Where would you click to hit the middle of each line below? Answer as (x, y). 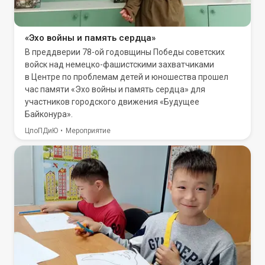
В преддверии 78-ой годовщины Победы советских (125, 52)
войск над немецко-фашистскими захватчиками (119, 64)
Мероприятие (88, 131)
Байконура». (49, 114)
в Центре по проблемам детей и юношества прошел (127, 77)
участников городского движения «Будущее (112, 102)
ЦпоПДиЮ (41, 131)
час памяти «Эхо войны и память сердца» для (115, 89)
